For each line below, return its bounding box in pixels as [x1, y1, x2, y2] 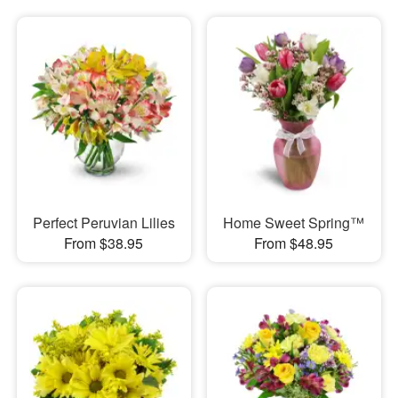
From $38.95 [64, 232, 144, 253]
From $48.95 [254, 232, 334, 253]
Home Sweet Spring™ [223, 211, 365, 233]
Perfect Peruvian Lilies [32, 211, 175, 233]
